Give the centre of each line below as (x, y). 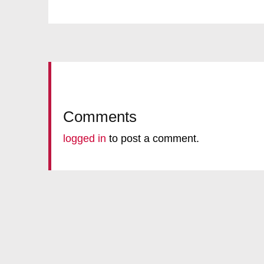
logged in (85, 138)
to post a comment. (153, 138)
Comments (100, 117)
